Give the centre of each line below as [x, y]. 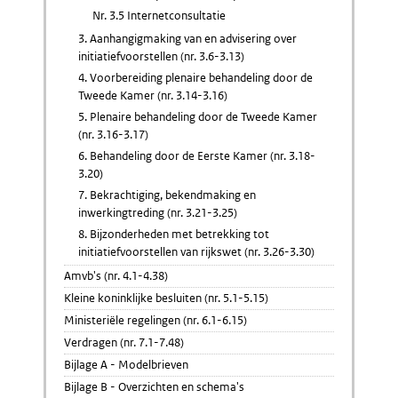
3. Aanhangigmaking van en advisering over [187, 39]
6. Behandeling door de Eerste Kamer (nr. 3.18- [197, 156]
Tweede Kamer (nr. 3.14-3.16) [153, 96]
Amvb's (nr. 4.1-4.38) [116, 276]
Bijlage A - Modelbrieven [126, 365]
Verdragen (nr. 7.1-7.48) [124, 342]
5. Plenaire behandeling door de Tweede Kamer [198, 117]
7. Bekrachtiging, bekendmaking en [167, 195]
